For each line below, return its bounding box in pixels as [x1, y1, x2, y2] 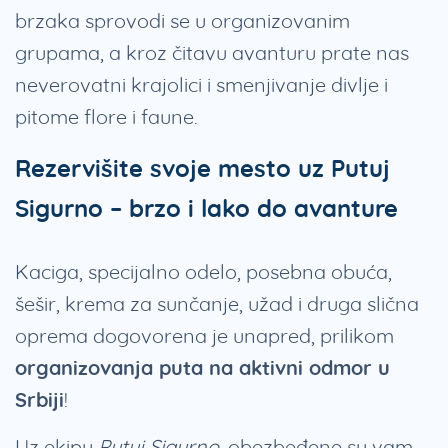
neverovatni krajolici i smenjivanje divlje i [15, 72, 388, 98]
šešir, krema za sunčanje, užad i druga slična [15, 291, 419, 317]
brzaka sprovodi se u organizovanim [15, 8, 350, 34]
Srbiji [15, 387, 64, 413]
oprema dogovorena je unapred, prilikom [15, 323, 394, 349]
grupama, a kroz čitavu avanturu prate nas [15, 40, 409, 66]
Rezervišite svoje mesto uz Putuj [15, 153, 390, 184]
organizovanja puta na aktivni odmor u [15, 355, 390, 381]
